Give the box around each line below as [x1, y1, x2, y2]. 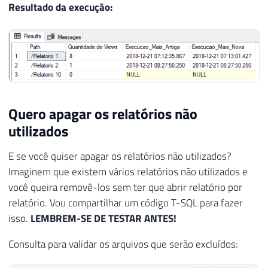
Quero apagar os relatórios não [8, 102, 197, 124]
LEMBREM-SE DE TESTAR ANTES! [31, 211, 176, 227]
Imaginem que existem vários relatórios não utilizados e [8, 164, 248, 180]
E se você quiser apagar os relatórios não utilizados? [8, 148, 232, 165]
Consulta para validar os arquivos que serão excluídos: [8, 236, 238, 252]
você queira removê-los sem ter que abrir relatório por [8, 179, 242, 196]
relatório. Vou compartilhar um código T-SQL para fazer [8, 195, 243, 211]
